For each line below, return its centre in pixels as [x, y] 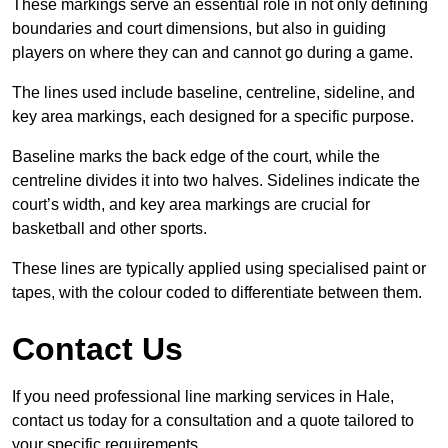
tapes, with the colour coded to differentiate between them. [217, 293]
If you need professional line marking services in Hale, [203, 397]
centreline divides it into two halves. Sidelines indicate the [216, 181]
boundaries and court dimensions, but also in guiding [199, 29]
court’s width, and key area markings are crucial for [191, 205]
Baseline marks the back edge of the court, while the [196, 157]
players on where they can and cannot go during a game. [212, 53]
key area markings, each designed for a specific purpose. [213, 117]
